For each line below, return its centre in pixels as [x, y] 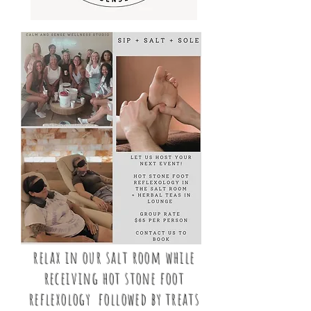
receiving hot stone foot [115, 278]
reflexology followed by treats [115, 299]
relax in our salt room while [115, 257]
